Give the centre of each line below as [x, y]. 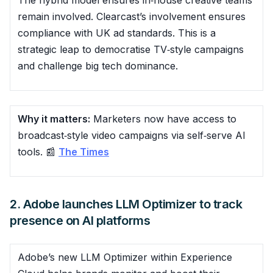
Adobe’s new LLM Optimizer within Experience [125, 257]
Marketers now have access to [163, 119]
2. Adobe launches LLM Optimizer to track [126, 204]
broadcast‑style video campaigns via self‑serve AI [132, 135]
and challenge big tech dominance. [98, 66]
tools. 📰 [38, 151]
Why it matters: [54, 119]
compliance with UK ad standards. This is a [117, 33]
